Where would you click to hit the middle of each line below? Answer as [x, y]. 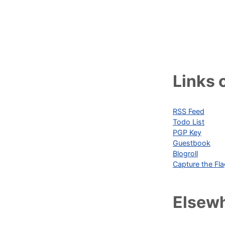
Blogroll [185, 154]
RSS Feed [189, 111]
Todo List [189, 122]
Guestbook [192, 143]
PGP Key [187, 133]
